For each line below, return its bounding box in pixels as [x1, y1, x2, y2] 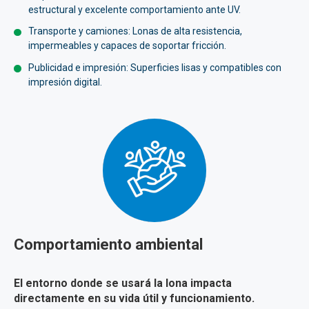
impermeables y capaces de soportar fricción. [28, 40, 226, 52]
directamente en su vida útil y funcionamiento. [14, 292, 255, 306]
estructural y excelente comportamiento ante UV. [28, 3, 241, 15]
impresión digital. [28, 76, 102, 88]
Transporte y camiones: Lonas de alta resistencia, [28, 26, 242, 37]
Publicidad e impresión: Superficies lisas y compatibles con [28, 61, 281, 73]
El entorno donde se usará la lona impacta [14, 277, 232, 290]
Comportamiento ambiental [14, 235, 203, 253]
